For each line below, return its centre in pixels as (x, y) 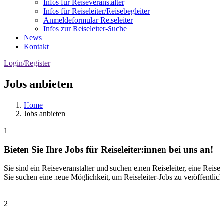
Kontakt (36, 46)
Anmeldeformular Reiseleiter (88, 20)
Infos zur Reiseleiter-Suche (85, 29)
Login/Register (27, 63)
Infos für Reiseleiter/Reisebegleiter (96, 11)
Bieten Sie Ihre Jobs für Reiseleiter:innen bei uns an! (109, 149)
